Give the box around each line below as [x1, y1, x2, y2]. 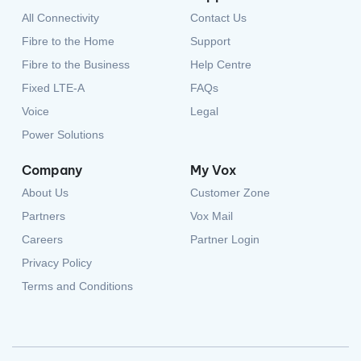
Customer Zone [190, 186, 270, 199]
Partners [22, 210, 65, 222]
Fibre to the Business [22, 58, 130, 71]
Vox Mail [190, 210, 233, 222]
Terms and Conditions [22, 280, 133, 293]
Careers [22, 233, 63, 246]
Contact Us [190, 11, 247, 24]
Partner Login [190, 233, 259, 246]
